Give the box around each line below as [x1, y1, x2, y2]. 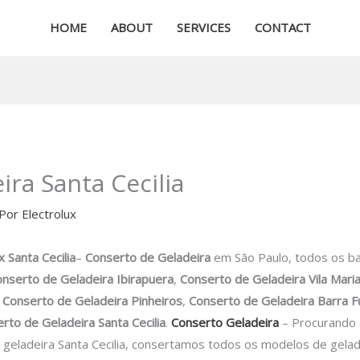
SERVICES [176, 19, 231, 36]
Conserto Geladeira [171, 314, 280, 331]
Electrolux [22, 206, 77, 223]
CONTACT [254, 19, 311, 36]
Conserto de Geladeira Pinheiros [2, 292, 183, 309]
